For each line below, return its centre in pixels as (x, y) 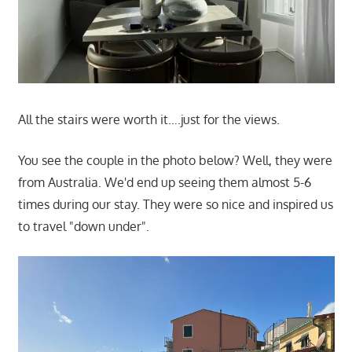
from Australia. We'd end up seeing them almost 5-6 (164, 183)
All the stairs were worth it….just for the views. (148, 120)
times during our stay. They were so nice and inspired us (175, 205)
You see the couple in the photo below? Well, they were (175, 161)
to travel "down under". (83, 227)
